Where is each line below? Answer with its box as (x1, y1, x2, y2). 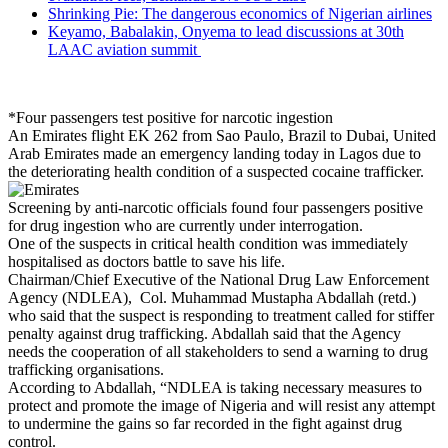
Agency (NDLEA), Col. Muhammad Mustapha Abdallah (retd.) (8, 288, 416, 306)
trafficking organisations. (8, 360, 164, 378)
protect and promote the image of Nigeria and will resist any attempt (8, 396, 435, 414)
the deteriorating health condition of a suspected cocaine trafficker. (8, 162, 424, 180)
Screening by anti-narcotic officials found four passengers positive (8, 198, 423, 216)
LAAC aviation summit (48, 40, 201, 58)
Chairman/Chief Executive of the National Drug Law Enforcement (8, 270, 429, 288)
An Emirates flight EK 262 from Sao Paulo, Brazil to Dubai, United (8, 126, 436, 144)
